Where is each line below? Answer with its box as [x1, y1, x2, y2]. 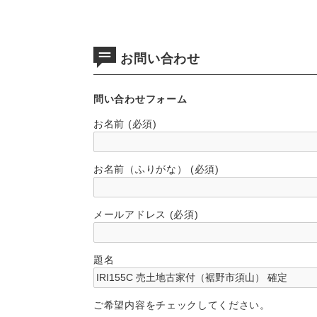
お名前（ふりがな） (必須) [93, 163, 219, 175]
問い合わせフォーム [93, 93, 188, 105]
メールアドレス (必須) [93, 208, 199, 220]
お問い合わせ [116, 52, 200, 67]
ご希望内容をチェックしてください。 [93, 299, 270, 311]
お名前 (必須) [93, 117, 157, 129]
